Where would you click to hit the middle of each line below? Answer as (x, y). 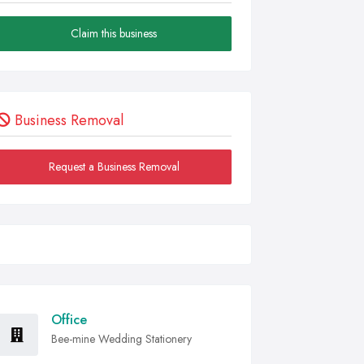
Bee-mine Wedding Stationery (121, 339)
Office (69, 320)
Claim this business (114, 33)
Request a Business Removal (114, 167)
